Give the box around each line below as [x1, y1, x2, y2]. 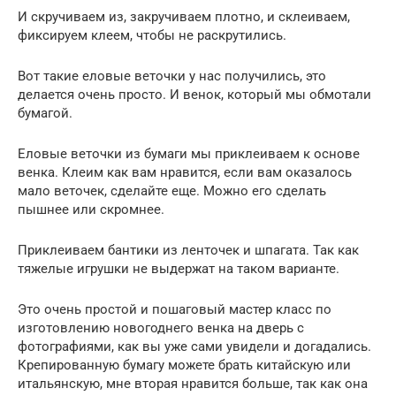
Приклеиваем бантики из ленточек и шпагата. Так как [18, 241, 359, 258]
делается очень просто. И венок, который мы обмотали [18, 86, 371, 103]
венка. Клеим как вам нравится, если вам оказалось [18, 164, 352, 180]
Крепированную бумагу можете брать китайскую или [18, 356, 351, 373]
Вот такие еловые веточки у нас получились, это [18, 67, 326, 84]
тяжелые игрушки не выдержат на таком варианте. [18, 260, 339, 277]
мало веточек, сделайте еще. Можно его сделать [18, 182, 326, 199]
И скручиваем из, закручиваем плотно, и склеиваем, [18, 8, 350, 25]
